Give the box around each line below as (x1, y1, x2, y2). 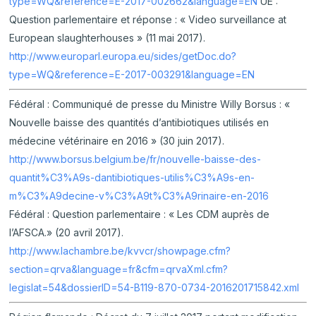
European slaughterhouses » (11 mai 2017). (9, 32, 206, 44)
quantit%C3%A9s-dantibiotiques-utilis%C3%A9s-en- (9, 171, 255, 183)
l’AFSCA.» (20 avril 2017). (9, 226, 124, 238)
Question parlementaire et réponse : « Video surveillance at (9, 13, 287, 25)
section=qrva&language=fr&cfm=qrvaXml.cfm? (9, 263, 229, 275)
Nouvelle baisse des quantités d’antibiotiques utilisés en (9, 116, 269, 128)
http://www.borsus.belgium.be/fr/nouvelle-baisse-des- (9, 153, 262, 165)
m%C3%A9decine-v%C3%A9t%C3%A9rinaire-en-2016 (9, 190, 269, 202)
